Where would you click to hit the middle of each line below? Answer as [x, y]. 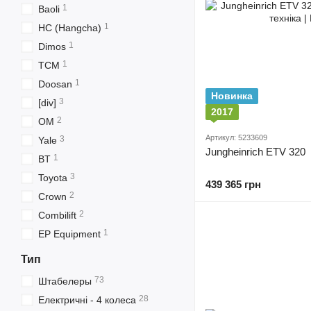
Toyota [53, 178]
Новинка [232, 96]
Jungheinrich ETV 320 [255, 152]
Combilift [57, 215]
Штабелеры [65, 281]
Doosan [55, 84]
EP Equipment [69, 234]
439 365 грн [233, 184]
